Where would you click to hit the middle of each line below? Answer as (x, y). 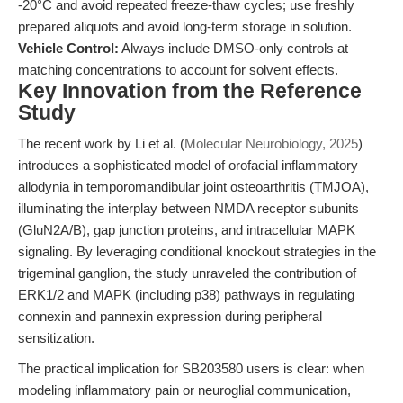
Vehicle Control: (68, 48)
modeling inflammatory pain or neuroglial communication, (184, 390)
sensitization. (56, 338)
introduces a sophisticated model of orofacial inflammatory (188, 165)
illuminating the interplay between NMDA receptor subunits (188, 208)
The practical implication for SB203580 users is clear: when (191, 368)
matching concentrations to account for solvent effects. (178, 70)
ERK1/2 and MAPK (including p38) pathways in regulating (186, 295)
